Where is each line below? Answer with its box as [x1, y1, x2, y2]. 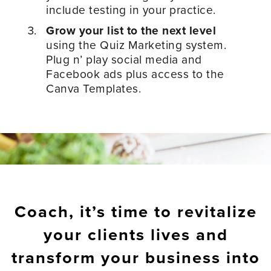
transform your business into [11, 247, 260, 268]
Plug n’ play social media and [46, 52, 202, 67]
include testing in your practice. [46, 2, 216, 17]
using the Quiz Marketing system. [46, 38, 227, 52]
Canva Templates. [46, 81, 142, 96]
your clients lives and [43, 224, 228, 245]
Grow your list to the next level [46, 23, 217, 38]
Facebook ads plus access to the [46, 67, 224, 81]
